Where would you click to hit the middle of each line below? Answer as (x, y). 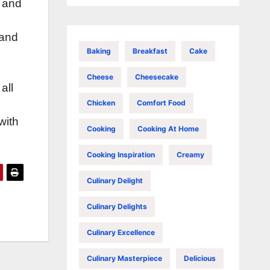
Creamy (190, 154)
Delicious (199, 258)
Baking (99, 51)
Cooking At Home (168, 128)
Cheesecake (156, 77)
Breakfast (150, 51)
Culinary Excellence (121, 232)
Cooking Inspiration (121, 154)
